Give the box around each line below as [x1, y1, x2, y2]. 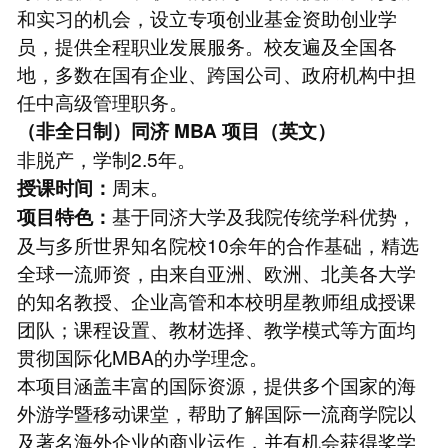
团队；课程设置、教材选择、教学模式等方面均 [16, 314, 416, 342]
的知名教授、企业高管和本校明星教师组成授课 [16, 286, 416, 314]
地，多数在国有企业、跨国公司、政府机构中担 [16, 59, 416, 87]
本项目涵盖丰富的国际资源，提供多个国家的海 [16, 370, 416, 398]
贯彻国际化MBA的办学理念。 [16, 342, 268, 370]
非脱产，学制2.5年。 [16, 144, 196, 172]
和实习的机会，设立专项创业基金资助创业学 [16, 3, 397, 31]
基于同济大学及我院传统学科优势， [111, 201, 416, 229]
